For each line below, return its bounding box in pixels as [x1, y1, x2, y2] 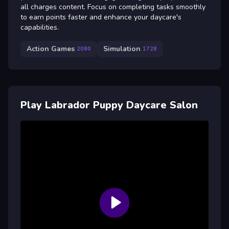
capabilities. [20, 22, 59, 32]
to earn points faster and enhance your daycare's [20, 12, 181, 22]
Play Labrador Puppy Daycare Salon [20, 98, 198, 112]
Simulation [103, 44, 141, 54]
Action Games [27, 44, 75, 54]
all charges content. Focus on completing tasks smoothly [20, 2, 205, 12]
